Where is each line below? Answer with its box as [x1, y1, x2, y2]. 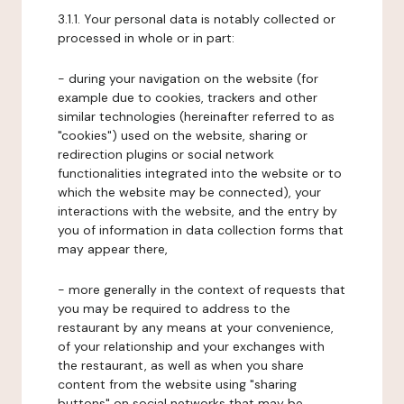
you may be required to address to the [58, 300, 290, 317]
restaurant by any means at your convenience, [58, 319, 334, 335]
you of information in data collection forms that [58, 222, 344, 238]
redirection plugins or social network [58, 146, 274, 162]
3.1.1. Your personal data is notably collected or [58, 11, 335, 27]
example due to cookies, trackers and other [58, 89, 317, 106]
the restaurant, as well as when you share [58, 357, 304, 373]
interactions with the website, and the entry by [58, 203, 337, 219]
